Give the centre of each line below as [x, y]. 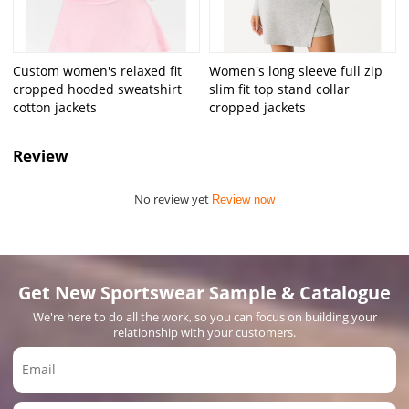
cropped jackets [257, 108]
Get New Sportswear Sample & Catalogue [204, 292]
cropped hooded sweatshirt [98, 89]
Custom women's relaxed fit [98, 71]
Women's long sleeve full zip [296, 71]
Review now [243, 199]
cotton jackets [55, 108]
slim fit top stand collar [279, 89]
